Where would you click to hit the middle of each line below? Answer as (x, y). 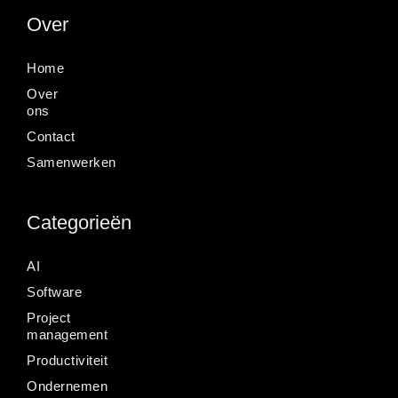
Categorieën (79, 222)
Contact (51, 136)
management (67, 334)
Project (49, 317)
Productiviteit (67, 360)
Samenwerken (72, 162)
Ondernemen (67, 386)
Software (54, 291)
